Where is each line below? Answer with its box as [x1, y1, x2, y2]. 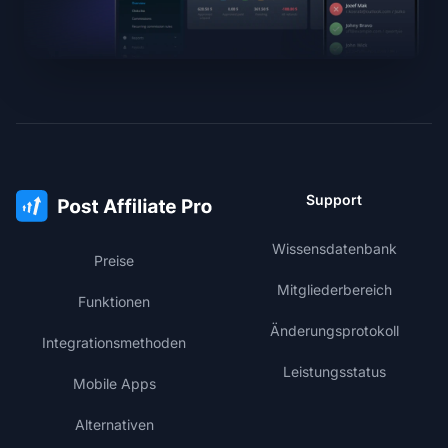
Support [306, 191, 362, 209]
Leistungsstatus [282, 363, 386, 381]
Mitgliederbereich [276, 281, 392, 299]
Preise [94, 252, 134, 270]
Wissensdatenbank [271, 240, 397, 258]
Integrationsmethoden [42, 334, 186, 352]
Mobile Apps [72, 375, 156, 393]
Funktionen [78, 293, 150, 311]
